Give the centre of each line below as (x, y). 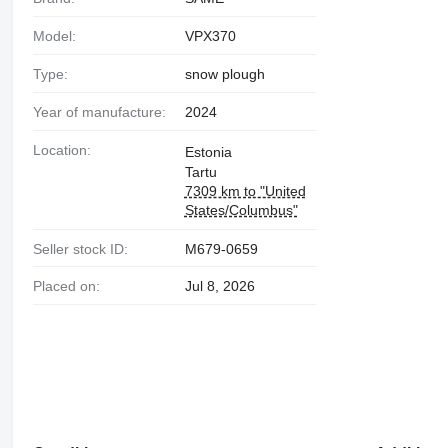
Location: (65, 149)
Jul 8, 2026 (219, 286)
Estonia (208, 151)
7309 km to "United (245, 190)
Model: (60, 36)
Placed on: (70, 286)
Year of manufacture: (103, 111)
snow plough (224, 73)
